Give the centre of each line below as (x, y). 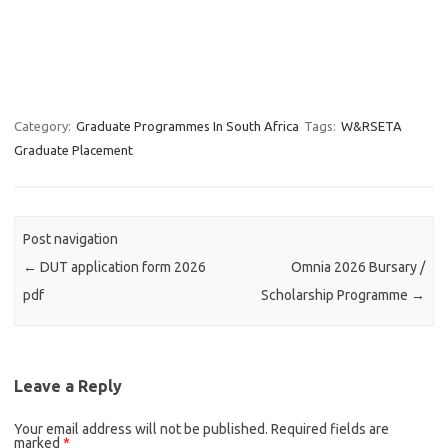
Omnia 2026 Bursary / (357, 267)
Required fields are (330, 428)
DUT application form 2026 (122, 267)
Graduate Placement (73, 150)
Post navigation (71, 239)
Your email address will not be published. (141, 428)
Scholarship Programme (335, 295)
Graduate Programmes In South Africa (187, 126)
